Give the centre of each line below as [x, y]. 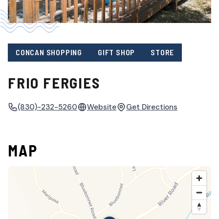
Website [102, 107]
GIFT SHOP [117, 52]
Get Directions [152, 107]
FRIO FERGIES [54, 82]
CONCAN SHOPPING [49, 52]
